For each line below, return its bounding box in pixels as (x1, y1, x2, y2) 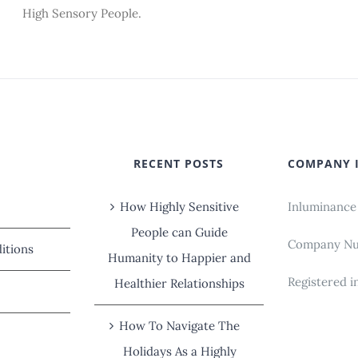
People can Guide (131, 224, 229, 240)
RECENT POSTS (133, 155, 225, 171)
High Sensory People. (22, 5, 141, 21)
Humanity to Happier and (108, 249, 252, 265)
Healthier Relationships (114, 275, 245, 291)
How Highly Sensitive (120, 198, 240, 214)
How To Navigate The (119, 317, 241, 333)
